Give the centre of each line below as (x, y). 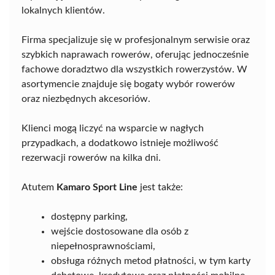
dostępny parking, (89, 217)
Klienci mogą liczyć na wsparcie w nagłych (113, 129)
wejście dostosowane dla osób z (120, 232)
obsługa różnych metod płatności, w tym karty (151, 261)
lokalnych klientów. (63, 11)
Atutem (39, 188)
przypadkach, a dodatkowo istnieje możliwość (120, 143)
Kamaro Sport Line (97, 188)
